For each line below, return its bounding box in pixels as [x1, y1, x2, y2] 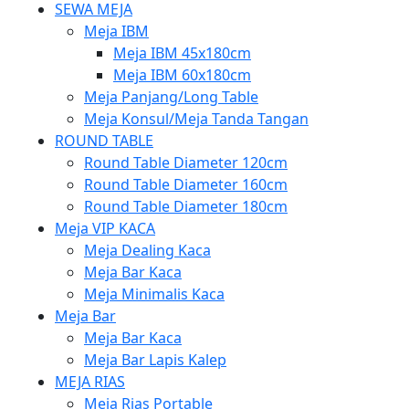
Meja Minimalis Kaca [84, 284, 225, 304]
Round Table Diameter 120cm [84, 152, 288, 173]
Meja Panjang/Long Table [84, 87, 258, 107]
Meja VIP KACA [55, 218, 155, 238]
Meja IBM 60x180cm [113, 65, 251, 85]
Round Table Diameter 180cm [84, 196, 288, 216]
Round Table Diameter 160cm [84, 174, 288, 194]
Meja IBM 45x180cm [113, 43, 251, 63]
